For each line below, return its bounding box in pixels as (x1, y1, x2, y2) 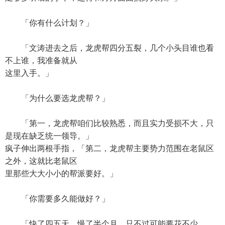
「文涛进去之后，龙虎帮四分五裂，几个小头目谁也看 (5, 44, 214, 52)
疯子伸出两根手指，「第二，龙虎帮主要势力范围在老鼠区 (5, 144, 214, 153)
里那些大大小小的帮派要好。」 (5, 169, 118, 178)
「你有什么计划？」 (5, 19, 93, 27)
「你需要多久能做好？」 (5, 194, 109, 203)
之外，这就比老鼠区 (5, 157, 77, 165)
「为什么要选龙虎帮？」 (5, 94, 109, 102)
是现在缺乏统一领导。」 (5, 132, 93, 140)
